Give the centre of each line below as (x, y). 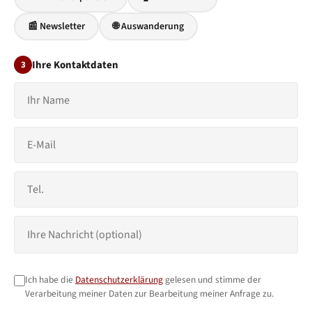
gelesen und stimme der (212, 280)
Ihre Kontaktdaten (75, 65)
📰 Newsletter (56, 26)
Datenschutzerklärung (119, 280)
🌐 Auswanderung (148, 26)
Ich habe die (50, 280)
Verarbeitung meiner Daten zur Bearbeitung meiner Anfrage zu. (149, 294)
